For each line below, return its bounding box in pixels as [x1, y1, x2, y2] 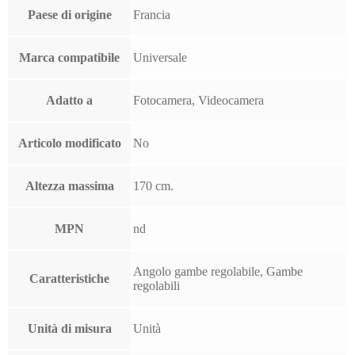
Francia [133, 7, 170, 21]
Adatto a [46, 93, 93, 107]
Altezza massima [25, 178, 114, 193]
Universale [133, 50, 187, 64]
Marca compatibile [19, 50, 120, 64]
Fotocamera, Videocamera [133, 93, 264, 107]
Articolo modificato [17, 136, 121, 150]
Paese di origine [27, 7, 112, 21]
